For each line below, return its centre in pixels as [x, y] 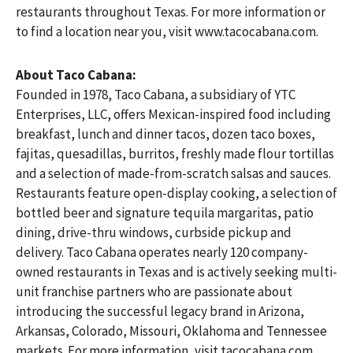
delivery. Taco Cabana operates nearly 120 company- [162, 252]
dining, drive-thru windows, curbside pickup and [154, 232]
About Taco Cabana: [76, 75]
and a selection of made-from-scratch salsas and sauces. [173, 173]
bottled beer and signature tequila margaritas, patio [165, 213]
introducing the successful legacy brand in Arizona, [160, 311]
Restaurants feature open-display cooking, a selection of [176, 193]
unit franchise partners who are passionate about [154, 292]
